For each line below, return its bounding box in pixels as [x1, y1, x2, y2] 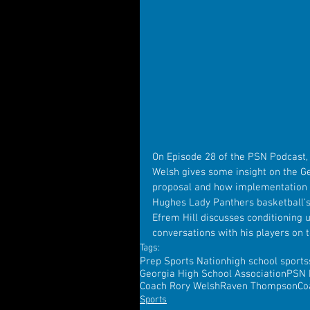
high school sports [226, 255, 309, 268]
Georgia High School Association [140, 267, 286, 280]
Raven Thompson [220, 280, 298, 293]
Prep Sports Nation [140, 255, 226, 268]
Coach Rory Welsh [140, 280, 220, 293]
